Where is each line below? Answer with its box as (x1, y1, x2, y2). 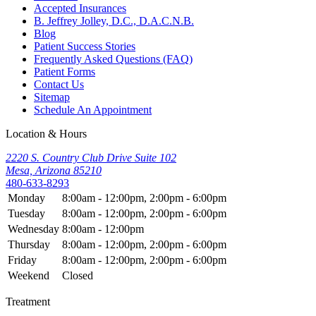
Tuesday (8, 207, 45, 220)
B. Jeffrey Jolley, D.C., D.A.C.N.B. (34, 15, 194, 28)
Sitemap (34, 91, 70, 104)
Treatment (6, 296, 50, 308)
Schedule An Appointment (34, 104, 152, 116)
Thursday (8, 238, 50, 251)
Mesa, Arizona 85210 (6, 164, 102, 177)
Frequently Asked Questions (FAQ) (34, 53, 193, 66)
